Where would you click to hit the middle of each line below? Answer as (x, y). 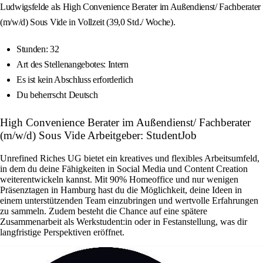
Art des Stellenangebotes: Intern (73, 65)
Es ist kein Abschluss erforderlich (75, 80)
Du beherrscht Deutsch (57, 95)
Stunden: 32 (38, 49)
